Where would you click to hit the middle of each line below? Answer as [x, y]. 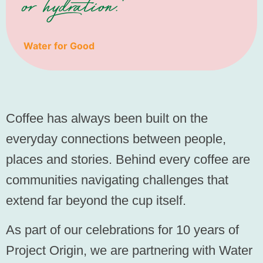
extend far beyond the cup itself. [96, 201]
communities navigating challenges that [117, 180]
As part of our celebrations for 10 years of [122, 230]
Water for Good [59, 46]
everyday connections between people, [116, 139]
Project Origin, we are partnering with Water [129, 250]
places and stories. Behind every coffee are [128, 160]
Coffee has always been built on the [107, 119]
